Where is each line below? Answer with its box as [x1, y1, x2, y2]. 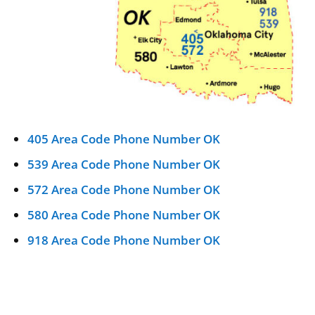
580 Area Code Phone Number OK [27, 207, 221, 224]
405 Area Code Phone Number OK [27, 131, 221, 148]
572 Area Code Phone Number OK [27, 181, 221, 198]
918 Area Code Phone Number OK [27, 232, 221, 249]
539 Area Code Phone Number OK [27, 156, 221, 173]
